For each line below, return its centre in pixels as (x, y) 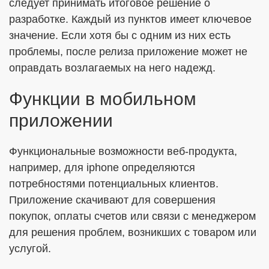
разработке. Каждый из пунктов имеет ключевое (130, 19)
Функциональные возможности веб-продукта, (123, 151)
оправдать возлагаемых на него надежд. (112, 68)
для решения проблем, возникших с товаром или (133, 232)
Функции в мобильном (103, 99)
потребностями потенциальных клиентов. (114, 184)
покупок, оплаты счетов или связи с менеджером (132, 216)
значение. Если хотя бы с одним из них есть (120, 35)
